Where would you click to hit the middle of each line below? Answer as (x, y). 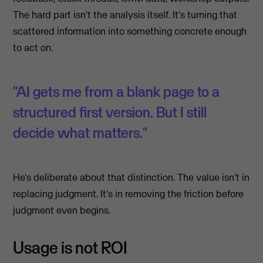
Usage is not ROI (70, 247)
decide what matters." (80, 132)
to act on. (33, 47)
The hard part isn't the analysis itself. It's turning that (125, 14)
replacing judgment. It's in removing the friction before (129, 193)
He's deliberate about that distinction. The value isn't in (131, 177)
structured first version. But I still (110, 112)
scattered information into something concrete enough (130, 31)
